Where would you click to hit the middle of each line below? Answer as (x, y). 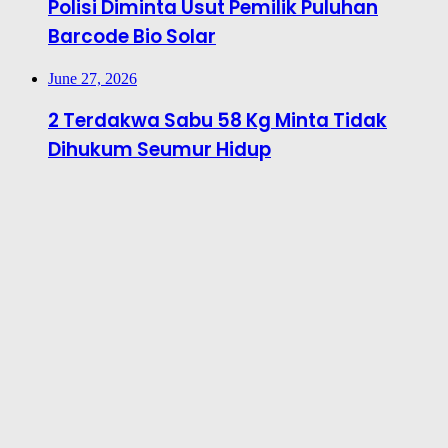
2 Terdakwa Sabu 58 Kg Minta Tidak (217, 121)
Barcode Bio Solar (132, 36)
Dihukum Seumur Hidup (159, 150)
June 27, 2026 (92, 78)
